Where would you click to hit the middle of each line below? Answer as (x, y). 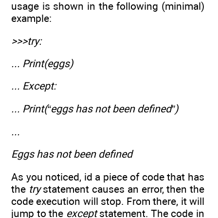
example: (31, 18)
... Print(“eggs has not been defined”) (95, 109)
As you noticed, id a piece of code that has (108, 177)
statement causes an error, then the (122, 189)
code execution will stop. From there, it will (108, 201)
